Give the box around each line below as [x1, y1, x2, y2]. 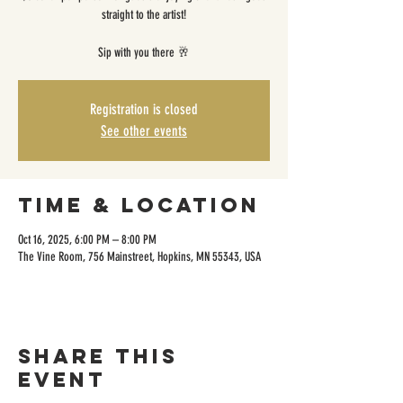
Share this [18, 344, 178, 369]
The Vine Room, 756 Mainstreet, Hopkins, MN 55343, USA [18, 249, 261, 264]
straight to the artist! [102, 7, 186, 22]
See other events [101, 122, 187, 139]
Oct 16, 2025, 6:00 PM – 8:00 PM [18, 232, 157, 247]
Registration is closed [90, 101, 198, 118]
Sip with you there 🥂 [98, 45, 190, 60]
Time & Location [18, 193, 260, 218]
